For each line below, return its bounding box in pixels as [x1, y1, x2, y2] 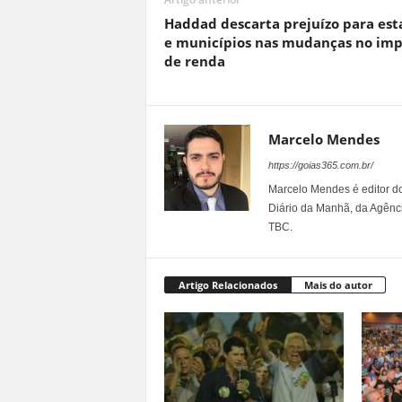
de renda [163, 51, 225, 70]
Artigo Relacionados [178, 277, 277, 292]
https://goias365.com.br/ [267, 159, 373, 170]
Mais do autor [303, 277, 372, 292]
